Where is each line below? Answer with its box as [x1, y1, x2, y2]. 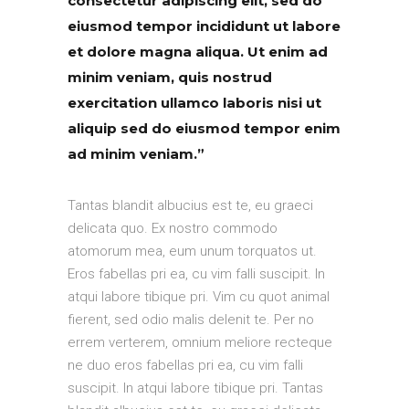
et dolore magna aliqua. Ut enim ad [68, 43, 328, 61]
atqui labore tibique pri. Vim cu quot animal [68, 288, 330, 306]
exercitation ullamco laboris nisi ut [68, 94, 321, 112]
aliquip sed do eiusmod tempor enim [68, 120, 341, 138]
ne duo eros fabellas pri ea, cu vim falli [68, 357, 303, 374]
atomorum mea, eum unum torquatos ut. [68, 243, 317, 260]
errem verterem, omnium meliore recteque [68, 334, 332, 351]
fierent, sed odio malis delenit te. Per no [68, 311, 314, 329]
